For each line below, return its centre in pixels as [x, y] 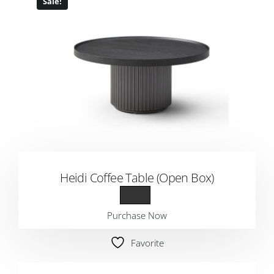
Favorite [147, 243]
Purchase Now [137, 215]
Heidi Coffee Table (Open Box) [137, 178]
